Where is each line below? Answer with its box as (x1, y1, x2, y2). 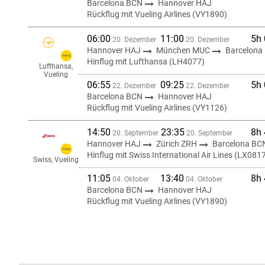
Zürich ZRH (156, 139, 199, 148)
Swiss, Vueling (33, 156, 79, 164)
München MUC (156, 46, 212, 55)
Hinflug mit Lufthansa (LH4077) (87, 57, 205, 66)
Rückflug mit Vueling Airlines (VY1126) (87, 103, 227, 112)
